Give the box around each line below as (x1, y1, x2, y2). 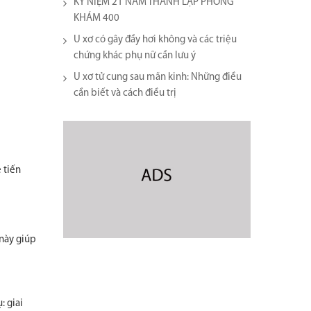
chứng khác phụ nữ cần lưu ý (74, 51, 196, 61)
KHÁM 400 (74, 13, 119, 24)
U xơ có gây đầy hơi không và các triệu (74, 35, 237, 45)
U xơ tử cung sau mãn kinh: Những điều (74, 72, 242, 83)
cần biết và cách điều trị (74, 88, 176, 99)
